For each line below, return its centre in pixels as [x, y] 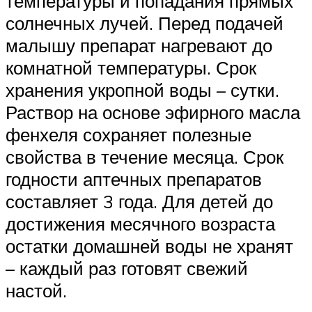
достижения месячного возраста [140, 223]
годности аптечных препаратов [134, 179]
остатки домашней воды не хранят [149, 245]
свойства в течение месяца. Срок [145, 156]
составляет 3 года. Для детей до [139, 201]
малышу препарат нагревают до [139, 45]
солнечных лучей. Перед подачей [145, 23]
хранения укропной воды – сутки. [142, 89]
